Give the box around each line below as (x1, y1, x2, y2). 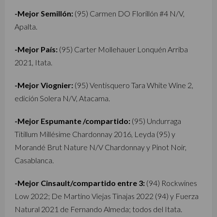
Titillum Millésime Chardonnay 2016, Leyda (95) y (15, 129, 175, 139)
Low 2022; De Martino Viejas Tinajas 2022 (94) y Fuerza (15, 191, 199, 201)
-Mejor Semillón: (15, 9, 73, 18)
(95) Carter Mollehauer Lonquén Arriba (58, 45, 188, 54)
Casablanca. (15, 155, 54, 165)
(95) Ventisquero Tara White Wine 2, (73, 80, 193, 90)
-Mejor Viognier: (15, 80, 73, 90)
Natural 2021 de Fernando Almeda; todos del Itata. (15, 204, 182, 214)
